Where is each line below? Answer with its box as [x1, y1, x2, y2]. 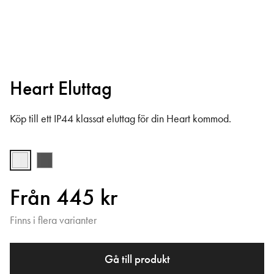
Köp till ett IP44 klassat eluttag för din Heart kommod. [10, 111, 231, 125]
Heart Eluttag [10, 76, 112, 102]
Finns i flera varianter [10, 213, 97, 228]
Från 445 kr [10, 183, 117, 212]
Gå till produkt [104, 251, 170, 267]
